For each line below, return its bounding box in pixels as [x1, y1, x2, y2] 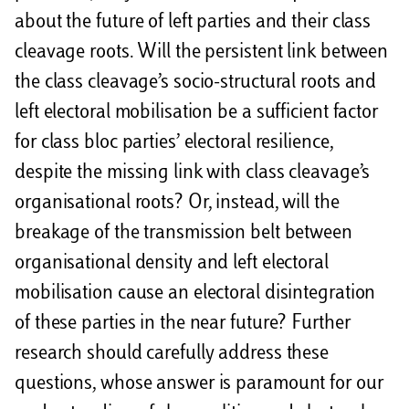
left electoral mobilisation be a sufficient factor [15, 103, 378, 124]
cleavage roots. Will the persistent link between [15, 43, 389, 64]
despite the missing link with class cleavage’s [15, 163, 371, 184]
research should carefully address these [15, 344, 330, 365]
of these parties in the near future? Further [15, 314, 351, 335]
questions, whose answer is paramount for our [15, 374, 383, 395]
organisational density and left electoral [15, 254, 329, 275]
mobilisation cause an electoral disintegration [15, 284, 376, 305]
